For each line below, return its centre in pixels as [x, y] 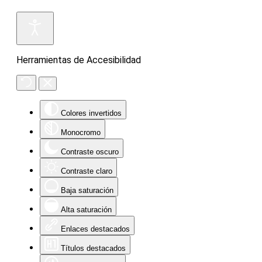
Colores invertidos [91, 113]
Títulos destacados [93, 248]
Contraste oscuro [90, 152]
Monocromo [81, 132]
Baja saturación [87, 190]
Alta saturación [86, 210]
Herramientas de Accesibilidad [79, 60]
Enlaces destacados [95, 229]
